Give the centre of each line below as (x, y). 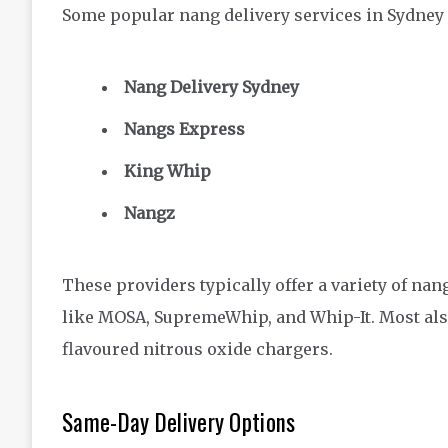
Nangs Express (184, 129)
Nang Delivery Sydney (211, 87)
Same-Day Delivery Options (179, 422)
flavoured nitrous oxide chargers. (197, 349)
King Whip (167, 171)
